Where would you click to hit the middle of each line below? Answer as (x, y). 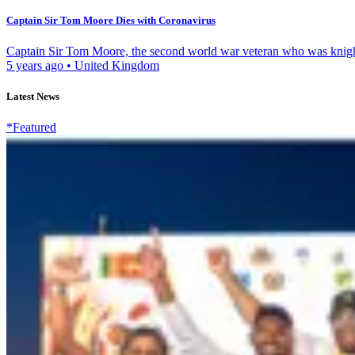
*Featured (31, 128)
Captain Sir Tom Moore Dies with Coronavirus (111, 20)
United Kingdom (115, 65)
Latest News (33, 97)
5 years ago (36, 65)
